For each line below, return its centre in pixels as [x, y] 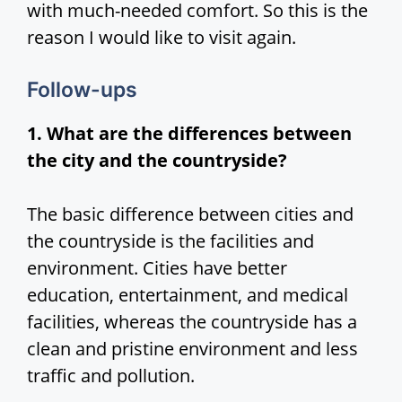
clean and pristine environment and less [192, 348]
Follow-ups [82, 89]
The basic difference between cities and [190, 214]
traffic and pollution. [111, 375]
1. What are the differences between [189, 133]
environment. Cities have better [157, 267]
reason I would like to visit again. [162, 37]
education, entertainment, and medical [188, 294]
